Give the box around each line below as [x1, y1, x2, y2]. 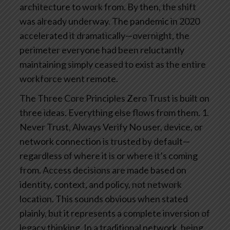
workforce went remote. [20, 73, 118, 85]
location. [20, 193, 54, 205]
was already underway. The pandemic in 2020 [20, 15, 200, 27]
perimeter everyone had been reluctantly [20, 44, 184, 56]
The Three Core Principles [20, 92, 125, 104]
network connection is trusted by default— [20, 136, 190, 147]
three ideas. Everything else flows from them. [20, 107, 200, 119]
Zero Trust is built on [125, 92, 209, 104]
